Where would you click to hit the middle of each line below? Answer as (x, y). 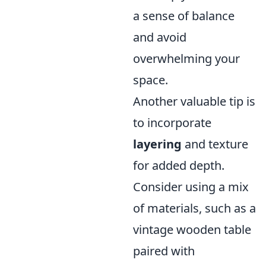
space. (151, 80)
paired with (164, 251)
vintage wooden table (192, 229)
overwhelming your (186, 58)
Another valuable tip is (194, 101)
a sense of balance (184, 15)
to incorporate (172, 122)
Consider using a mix (191, 186)
